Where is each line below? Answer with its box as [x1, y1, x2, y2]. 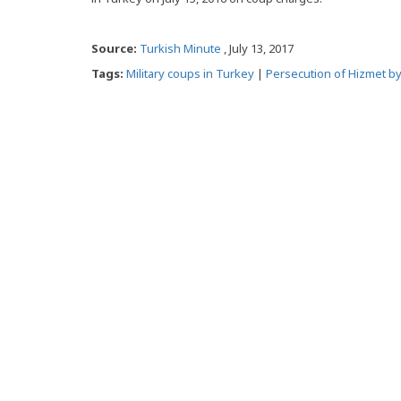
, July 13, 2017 [221, 40, 294, 56]
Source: [91, 40, 140, 56]
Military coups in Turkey [126, 65, 254, 81]
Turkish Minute [140, 40, 221, 56]
